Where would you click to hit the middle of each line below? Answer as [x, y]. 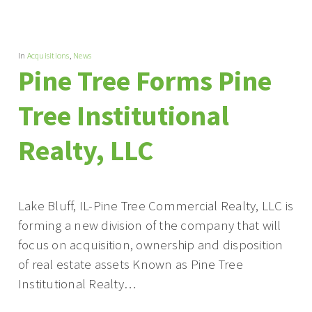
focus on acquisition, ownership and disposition [150, 244]
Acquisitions [48, 55]
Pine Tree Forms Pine [145, 81]
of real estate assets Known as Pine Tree [130, 264]
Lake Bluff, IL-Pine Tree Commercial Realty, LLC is [156, 205]
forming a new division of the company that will [149, 225]
